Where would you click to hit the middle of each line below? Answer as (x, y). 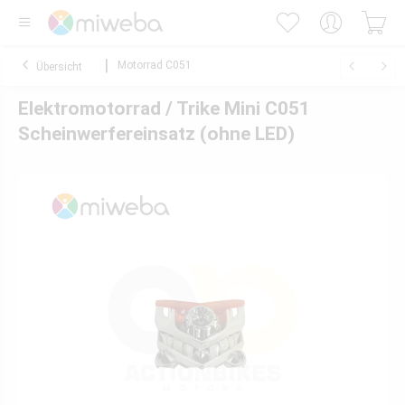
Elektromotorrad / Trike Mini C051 (164, 108)
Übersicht (59, 67)
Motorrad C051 (155, 65)
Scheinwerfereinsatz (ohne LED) (156, 134)
